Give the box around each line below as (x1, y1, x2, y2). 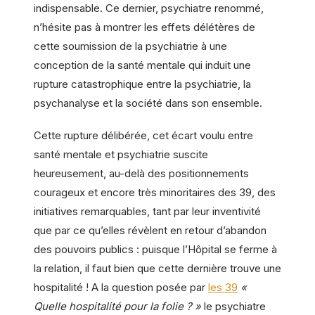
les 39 (208, 281, 238, 295)
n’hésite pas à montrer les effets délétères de (34, 20, 255, 34)
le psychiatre (201, 300, 266, 314)
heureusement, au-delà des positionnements (34, 167, 249, 181)
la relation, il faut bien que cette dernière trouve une (34, 262, 281, 276)
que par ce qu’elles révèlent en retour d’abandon (34, 224, 266, 238)
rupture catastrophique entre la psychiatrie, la (34, 77, 251, 91)
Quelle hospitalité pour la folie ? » (34, 300, 201, 314)
